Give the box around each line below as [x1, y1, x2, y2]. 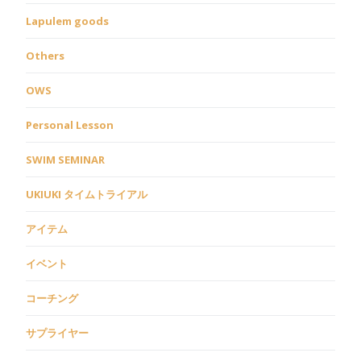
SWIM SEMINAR [26, 151, 105, 167]
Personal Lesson [26, 117, 114, 132]
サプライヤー [26, 325, 89, 340]
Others [26, 48, 64, 63]
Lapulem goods [26, 13, 109, 28]
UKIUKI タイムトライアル [26, 186, 147, 201]
